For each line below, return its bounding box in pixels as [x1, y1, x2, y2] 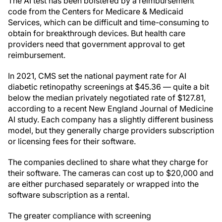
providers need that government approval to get [8, 39, 185, 49]
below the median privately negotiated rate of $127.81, [8, 93, 206, 103]
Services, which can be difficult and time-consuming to [8, 17, 209, 27]
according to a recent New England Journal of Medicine [8, 104, 213, 113]
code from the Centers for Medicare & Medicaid [8, 6, 183, 16]
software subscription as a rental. [8, 190, 129, 200]
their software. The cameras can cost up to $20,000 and [8, 168, 214, 178]
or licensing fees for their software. [8, 136, 136, 146]
